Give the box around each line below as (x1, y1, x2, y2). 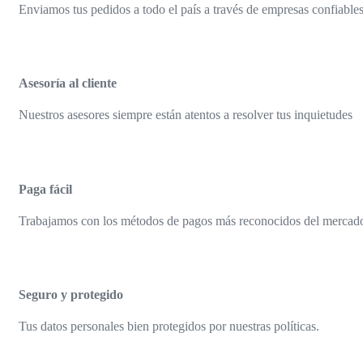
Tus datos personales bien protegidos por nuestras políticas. (19, 319, 319, 334)
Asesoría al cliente (19, 75, 117, 90)
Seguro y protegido (19, 288, 123, 302)
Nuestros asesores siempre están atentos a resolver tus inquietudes (19, 108, 352, 122)
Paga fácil (19, 181, 72, 196)
